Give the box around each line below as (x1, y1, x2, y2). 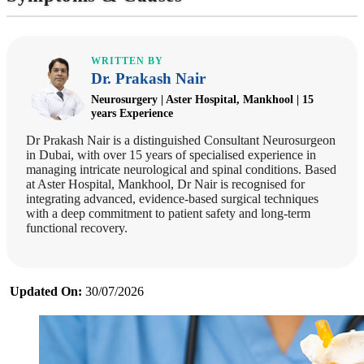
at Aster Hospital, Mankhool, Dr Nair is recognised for (26, 177, 305, 192)
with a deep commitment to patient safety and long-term (26, 206, 310, 221)
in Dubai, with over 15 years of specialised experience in (26, 148, 316, 162)
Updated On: (10, 284, 82, 299)
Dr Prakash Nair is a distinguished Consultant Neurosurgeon (26, 133, 336, 148)
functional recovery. (26, 221, 128, 236)
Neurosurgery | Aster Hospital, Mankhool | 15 (91, 93, 314, 106)
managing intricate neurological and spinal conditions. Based (26, 162, 336, 177)
